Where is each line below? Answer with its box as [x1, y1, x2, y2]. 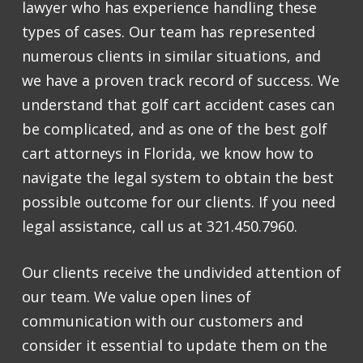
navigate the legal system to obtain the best [22, 168, 334, 188]
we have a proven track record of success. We [22, 70, 340, 91]
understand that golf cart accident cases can [22, 95, 335, 115]
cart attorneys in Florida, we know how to [22, 143, 314, 164]
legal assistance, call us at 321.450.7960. [22, 216, 305, 237]
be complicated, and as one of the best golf [22, 119, 327, 139]
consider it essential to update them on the [22, 335, 327, 356]
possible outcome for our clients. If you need [22, 192, 335, 212]
